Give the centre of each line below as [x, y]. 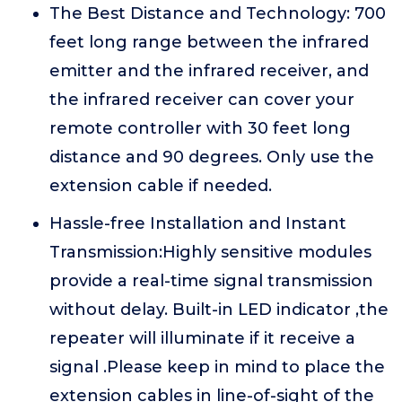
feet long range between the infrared [209, 43]
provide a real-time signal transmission [211, 281]
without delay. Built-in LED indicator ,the [219, 310]
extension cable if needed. [161, 186]
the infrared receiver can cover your [202, 100]
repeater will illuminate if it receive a [202, 339]
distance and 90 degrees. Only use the [212, 157]
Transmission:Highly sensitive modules [210, 253]
